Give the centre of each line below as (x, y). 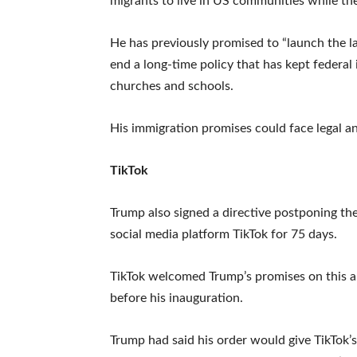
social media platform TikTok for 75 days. (224, 234)
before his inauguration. (177, 298)
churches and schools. (172, 86)
